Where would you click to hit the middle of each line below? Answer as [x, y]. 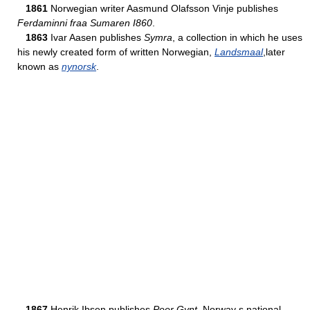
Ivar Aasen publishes [96, 37]
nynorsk [79, 66]
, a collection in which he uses [237, 37]
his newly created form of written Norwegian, [116, 52]
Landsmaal [239, 52]
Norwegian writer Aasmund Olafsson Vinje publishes [163, 8]
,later [274, 52]
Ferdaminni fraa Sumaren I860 [85, 23]
